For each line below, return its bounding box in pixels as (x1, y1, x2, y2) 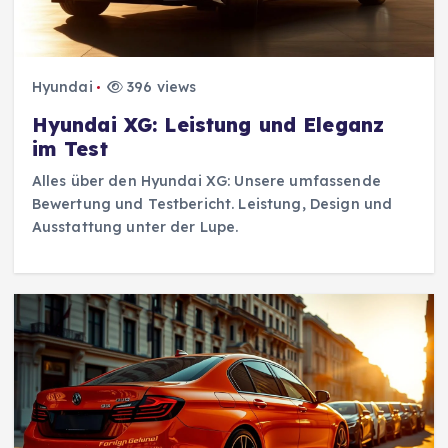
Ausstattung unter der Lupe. (31, 218, 239, 237)
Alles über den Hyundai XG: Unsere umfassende (31, 172, 381, 191)
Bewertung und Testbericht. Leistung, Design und (31, 195, 393, 214)
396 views (123, 78, 197, 97)
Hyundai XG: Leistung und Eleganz (31, 113, 385, 138)
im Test (31, 137, 108, 162)
